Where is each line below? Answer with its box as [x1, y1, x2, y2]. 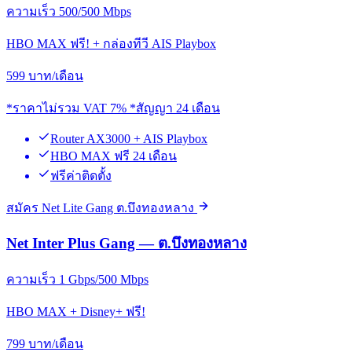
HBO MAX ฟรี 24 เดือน [50, 148, 177, 163]
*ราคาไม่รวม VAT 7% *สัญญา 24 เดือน [6, 101, 220, 115]
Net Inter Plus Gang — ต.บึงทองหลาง [6, 235, 247, 252]
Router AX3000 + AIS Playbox [50, 131, 207, 145]
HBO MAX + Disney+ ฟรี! [6, 305, 145, 319]
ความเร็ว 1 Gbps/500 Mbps [6, 273, 148, 287]
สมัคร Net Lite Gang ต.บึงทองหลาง [6, 200, 197, 214]
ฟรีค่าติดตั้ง [50, 168, 112, 182]
